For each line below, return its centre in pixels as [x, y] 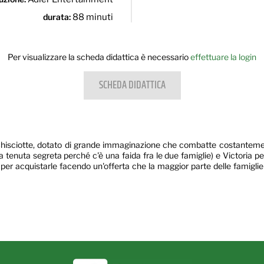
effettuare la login [223, 57]
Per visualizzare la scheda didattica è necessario [99, 57]
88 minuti [93, 17]
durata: [58, 17]
